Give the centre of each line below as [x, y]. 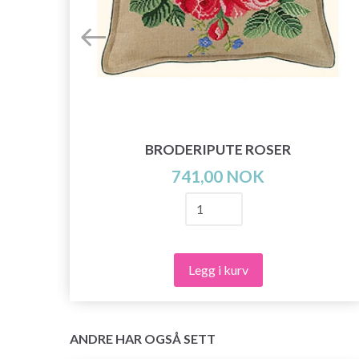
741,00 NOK [218, 175]
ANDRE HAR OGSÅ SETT [143, 338]
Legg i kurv [218, 269]
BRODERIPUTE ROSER [218, 149]
